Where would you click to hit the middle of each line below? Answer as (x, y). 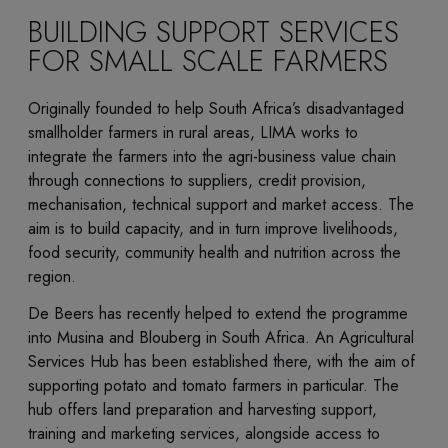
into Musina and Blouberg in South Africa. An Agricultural (221, 337)
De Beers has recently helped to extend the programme (218, 313)
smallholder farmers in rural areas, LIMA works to (193, 133)
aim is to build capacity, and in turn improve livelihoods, (213, 229)
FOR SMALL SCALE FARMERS (208, 61)
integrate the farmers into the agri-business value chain (212, 157)
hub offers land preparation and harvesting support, (202, 409)
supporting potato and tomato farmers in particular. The (213, 385)
